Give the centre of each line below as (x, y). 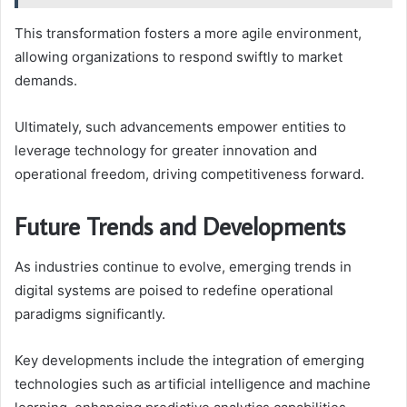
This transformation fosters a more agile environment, (188, 34)
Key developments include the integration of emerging (189, 360)
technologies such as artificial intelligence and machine (193, 383)
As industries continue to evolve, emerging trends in (183, 266)
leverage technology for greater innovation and (166, 151)
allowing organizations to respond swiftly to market (179, 57)
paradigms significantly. (90, 313)
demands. (46, 81)
